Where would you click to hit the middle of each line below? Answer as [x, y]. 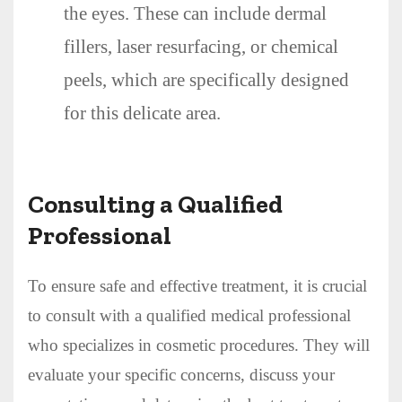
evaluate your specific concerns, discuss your [181, 374]
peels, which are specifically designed [206, 79]
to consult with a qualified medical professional [189, 315]
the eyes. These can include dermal [195, 13]
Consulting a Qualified [155, 204]
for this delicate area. [142, 113]
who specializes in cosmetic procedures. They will [199, 345]
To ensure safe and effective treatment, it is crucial [197, 285]
